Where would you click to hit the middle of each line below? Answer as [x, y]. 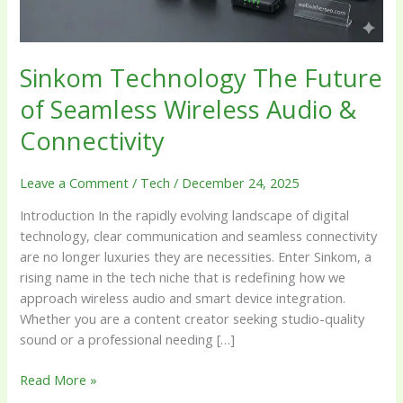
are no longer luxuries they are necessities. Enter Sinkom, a [196, 257]
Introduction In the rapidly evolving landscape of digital [185, 215]
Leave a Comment [75, 182]
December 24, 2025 [241, 182]
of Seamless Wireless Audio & [188, 109]
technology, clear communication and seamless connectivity [199, 236]
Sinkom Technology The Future [201, 77]
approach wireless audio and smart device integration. [183, 298]
